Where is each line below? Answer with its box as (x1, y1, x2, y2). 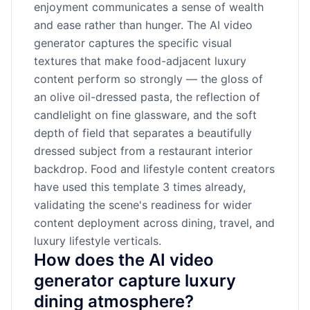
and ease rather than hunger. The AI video (34, 18, 253, 32)
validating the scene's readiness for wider (34, 198, 252, 212)
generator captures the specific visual (34, 36, 232, 50)
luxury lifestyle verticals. (34, 234, 161, 248)
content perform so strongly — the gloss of (34, 72, 263, 86)
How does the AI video (34, 250, 214, 270)
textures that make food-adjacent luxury (34, 54, 246, 68)
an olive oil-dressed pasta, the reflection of (34, 90, 260, 104)
